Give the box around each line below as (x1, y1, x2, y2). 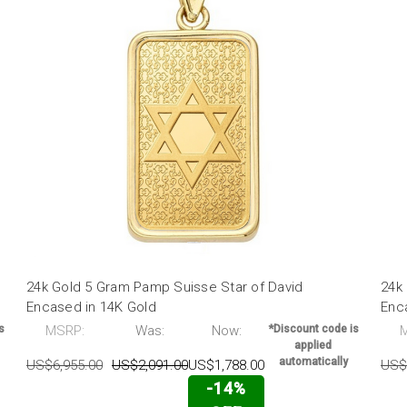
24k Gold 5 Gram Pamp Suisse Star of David (26, 279, 303, 296)
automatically (278, 355, 348, 369)
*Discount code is (267, 323, 359, 336)
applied (294, 339, 332, 352)
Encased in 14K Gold (26, 299, 156, 316)
